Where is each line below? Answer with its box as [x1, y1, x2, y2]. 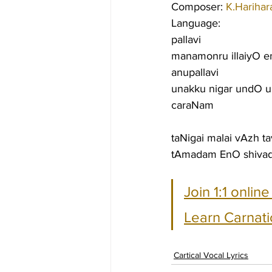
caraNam [171, 99, 214, 111]
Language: [171, 17, 220, 29]
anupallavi [171, 66, 219, 78]
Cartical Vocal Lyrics [174, 250, 248, 260]
